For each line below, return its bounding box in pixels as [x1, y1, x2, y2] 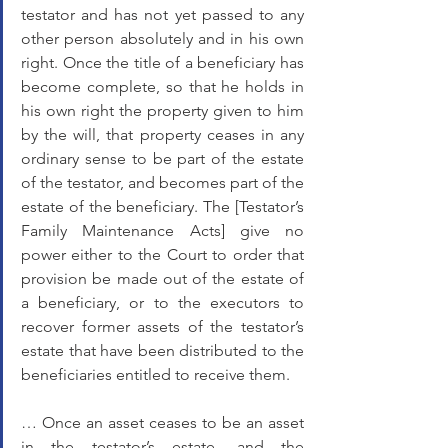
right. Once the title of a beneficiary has [21, 53, 304, 72]
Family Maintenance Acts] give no [21, 221, 304, 240]
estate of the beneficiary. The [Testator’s [21, 197, 304, 216]
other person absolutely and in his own [21, 29, 304, 48]
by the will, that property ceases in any [21, 125, 304, 144]
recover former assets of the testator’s [21, 317, 304, 336]
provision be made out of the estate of [21, 269, 304, 288]
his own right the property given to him [21, 101, 304, 120]
